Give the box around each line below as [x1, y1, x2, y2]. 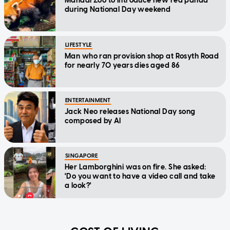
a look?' [65, 181, 92, 190]
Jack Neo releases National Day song [65, 107, 196, 116]
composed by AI [65, 116, 121, 125]
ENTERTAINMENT [65, 97, 111, 104]
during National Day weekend [65, 5, 171, 14]
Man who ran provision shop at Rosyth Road [65, 51, 219, 61]
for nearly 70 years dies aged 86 [65, 61, 180, 70]
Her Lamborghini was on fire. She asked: [65, 162, 207, 171]
